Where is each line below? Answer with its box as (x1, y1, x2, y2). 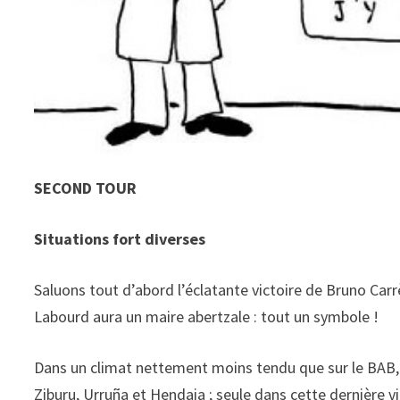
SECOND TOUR (34, 178, 137, 199)
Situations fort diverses (34, 229, 206, 250)
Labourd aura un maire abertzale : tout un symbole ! (34, 306, 379, 328)
